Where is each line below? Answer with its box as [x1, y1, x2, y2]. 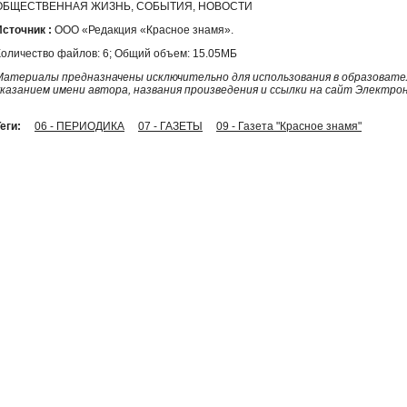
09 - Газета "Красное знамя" [216, 119, 362, 133]
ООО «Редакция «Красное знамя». [52, 23, 233, 36]
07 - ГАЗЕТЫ [138, 119, 203, 133]
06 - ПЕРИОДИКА [35, 119, 124, 133]
